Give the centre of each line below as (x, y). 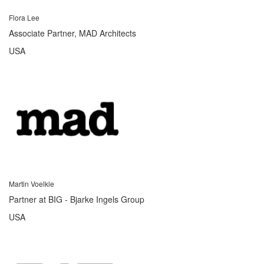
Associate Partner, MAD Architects (72, 33)
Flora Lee (24, 17)
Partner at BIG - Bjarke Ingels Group (77, 199)
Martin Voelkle (32, 183)
